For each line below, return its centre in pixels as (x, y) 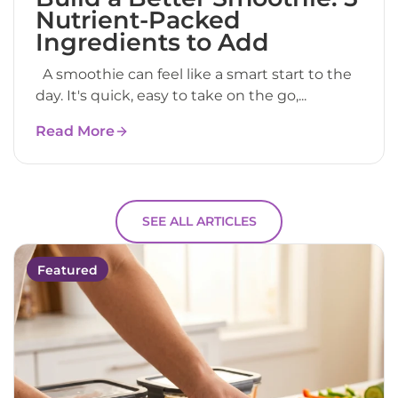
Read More (75, 131)
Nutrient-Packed (138, 20)
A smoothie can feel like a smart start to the (194, 74)
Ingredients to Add (152, 42)
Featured (68, 270)
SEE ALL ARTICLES (199, 222)
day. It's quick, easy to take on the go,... (171, 95)
